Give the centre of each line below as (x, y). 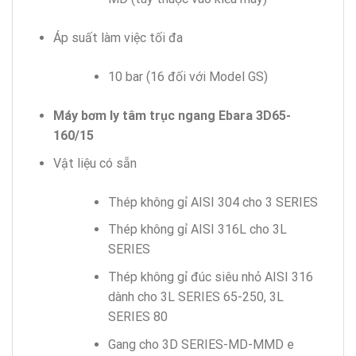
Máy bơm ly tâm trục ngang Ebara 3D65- (172, 116)
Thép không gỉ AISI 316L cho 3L (197, 230)
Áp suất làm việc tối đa (118, 38)
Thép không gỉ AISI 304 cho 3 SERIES (213, 202)
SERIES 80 (137, 316)
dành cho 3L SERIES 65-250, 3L (195, 296)
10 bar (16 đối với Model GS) (188, 77)
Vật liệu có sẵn (95, 163)
